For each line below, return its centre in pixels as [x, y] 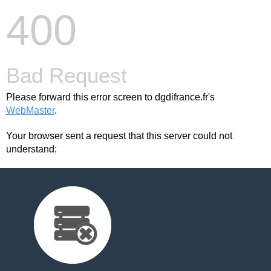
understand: [31, 149]
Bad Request [67, 75]
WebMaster [30, 110]
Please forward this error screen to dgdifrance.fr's [110, 97]
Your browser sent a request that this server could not [119, 136]
